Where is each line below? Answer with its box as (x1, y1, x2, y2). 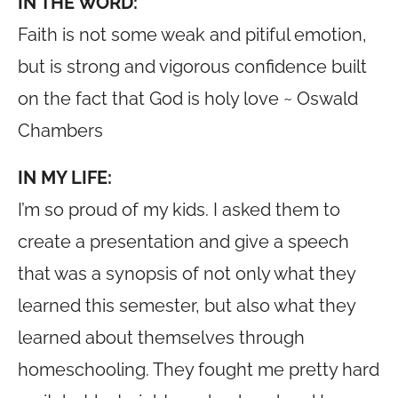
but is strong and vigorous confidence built (18, 56, 367, 77)
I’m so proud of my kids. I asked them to (18, 199, 340, 220)
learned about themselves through (18, 327, 305, 348)
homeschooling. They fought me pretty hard (18, 359, 379, 380)
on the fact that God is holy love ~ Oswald (18, 88, 358, 109)
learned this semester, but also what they (18, 295, 355, 316)
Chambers (18, 120, 103, 141)
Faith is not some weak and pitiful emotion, (18, 24, 367, 45)
